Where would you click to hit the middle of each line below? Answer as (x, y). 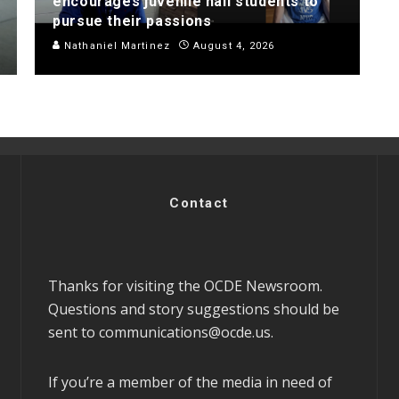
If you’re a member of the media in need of (190, 382)
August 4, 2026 (234, 45)
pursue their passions (132, 20)
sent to (73, 332)
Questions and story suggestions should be (194, 309)
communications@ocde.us (185, 332)
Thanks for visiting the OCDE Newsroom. (185, 285)
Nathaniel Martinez (115, 45)
